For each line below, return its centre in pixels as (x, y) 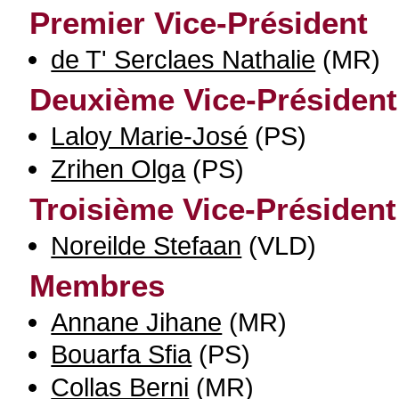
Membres (98, 285)
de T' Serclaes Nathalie (183, 59)
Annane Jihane (137, 322)
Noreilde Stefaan (147, 245)
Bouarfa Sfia (122, 354)
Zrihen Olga (118, 168)
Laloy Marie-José (150, 136)
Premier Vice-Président (199, 23)
